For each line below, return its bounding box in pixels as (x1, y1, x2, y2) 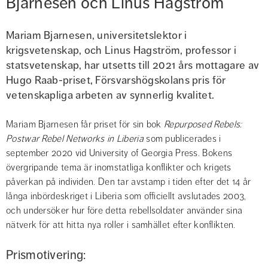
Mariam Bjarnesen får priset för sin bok (6, 118, 164, 131)
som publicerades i (143, 133, 221, 145)
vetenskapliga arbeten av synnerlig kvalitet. (6, 88, 215, 102)
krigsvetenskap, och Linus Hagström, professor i (6, 43, 237, 57)
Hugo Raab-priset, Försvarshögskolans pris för (6, 73, 226, 87)
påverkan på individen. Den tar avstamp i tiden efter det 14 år (6, 176, 251, 188)
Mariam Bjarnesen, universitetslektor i (6, 28, 187, 42)
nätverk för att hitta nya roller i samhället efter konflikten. (6, 219, 236, 232)
